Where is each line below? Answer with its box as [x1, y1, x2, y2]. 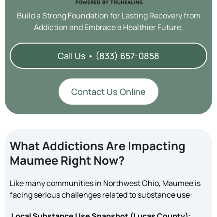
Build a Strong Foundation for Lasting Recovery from [16, 10, 201, 21]
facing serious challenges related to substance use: [10, 189, 192, 200]
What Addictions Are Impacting [10, 137, 186, 154]
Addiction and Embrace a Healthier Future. [34, 21, 183, 32]
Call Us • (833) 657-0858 [58, 49, 159, 62]
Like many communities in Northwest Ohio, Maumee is [10, 177, 201, 188]
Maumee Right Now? [10, 152, 124, 168]
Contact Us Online [71, 85, 146, 97]
